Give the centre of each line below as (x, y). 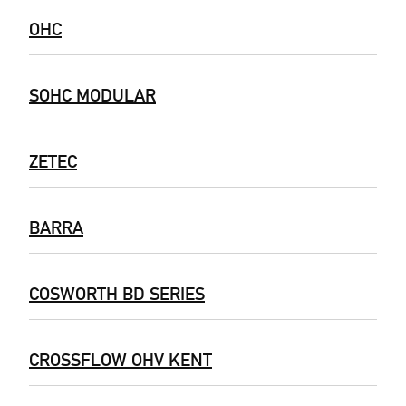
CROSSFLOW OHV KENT (121, 360)
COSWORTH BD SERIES (117, 294)
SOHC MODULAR (92, 96)
